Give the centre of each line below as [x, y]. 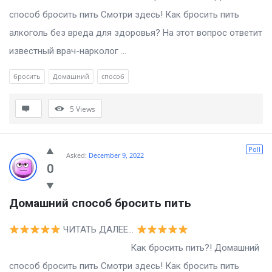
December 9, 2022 [116, 155]
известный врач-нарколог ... [68, 51]
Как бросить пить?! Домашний [134, 248]
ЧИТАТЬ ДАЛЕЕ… [99, 230]
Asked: [76, 155]
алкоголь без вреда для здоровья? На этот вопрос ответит [136, 33]
